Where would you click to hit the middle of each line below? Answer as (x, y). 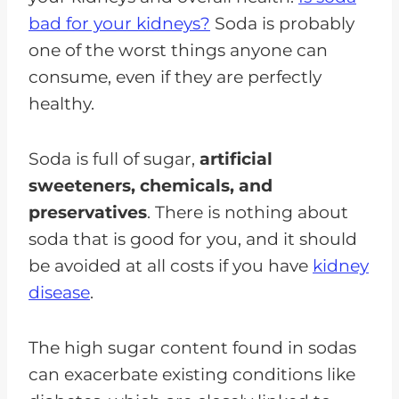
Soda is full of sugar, (114, 159)
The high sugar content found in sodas (192, 347)
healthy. (61, 103)
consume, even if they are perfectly (175, 77)
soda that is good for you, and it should (193, 239)
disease (59, 292)
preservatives (88, 212)
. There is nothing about (248, 212)
